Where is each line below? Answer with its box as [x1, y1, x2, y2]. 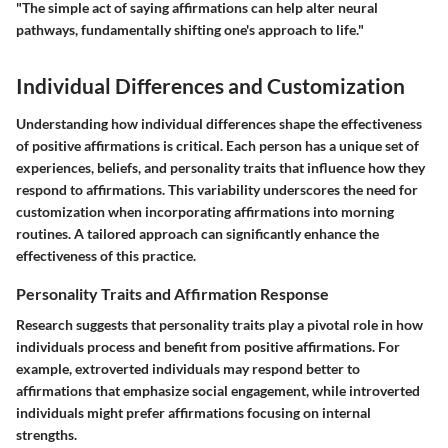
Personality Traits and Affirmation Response [16, 283, 329, 303]
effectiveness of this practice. [16, 246, 196, 264]
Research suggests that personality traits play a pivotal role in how [16, 315, 423, 333]
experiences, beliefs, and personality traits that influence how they [16, 158, 425, 176]
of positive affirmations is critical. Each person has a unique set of [16, 136, 419, 154]
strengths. [16, 425, 77, 443]
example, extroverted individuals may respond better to [16, 359, 360, 377]
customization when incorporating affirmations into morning [16, 202, 394, 220]
